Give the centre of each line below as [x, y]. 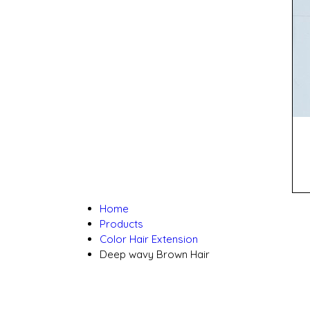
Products [121, 224]
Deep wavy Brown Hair [154, 254]
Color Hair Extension [148, 239]
